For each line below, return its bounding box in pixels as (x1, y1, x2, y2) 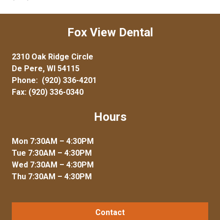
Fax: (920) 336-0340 (12, 87, 83, 97)
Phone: (12, 76, 42, 85)
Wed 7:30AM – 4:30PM (12, 160, 94, 169)
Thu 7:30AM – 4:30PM (12, 172, 92, 181)
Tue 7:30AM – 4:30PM (12, 148, 92, 158)
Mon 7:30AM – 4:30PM (12, 137, 94, 146)
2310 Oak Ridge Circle (12, 52, 93, 61)
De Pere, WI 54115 (12, 64, 80, 73)
